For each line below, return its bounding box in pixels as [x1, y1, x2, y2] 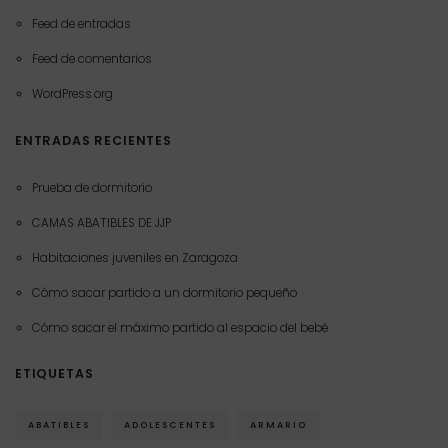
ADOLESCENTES [123, 417, 216, 431]
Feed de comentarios [31, 51, 152, 68]
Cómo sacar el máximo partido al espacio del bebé [31, 319, 328, 336]
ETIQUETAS [15, 365, 94, 383]
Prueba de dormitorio [31, 179, 152, 196]
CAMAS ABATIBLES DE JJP [31, 214, 171, 231]
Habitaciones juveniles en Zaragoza [31, 249, 238, 266]
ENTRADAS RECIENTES [15, 132, 172, 150]
